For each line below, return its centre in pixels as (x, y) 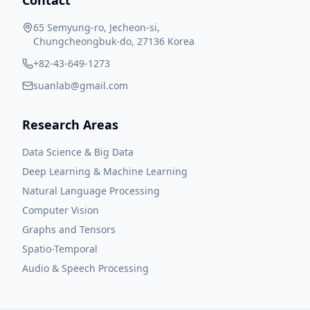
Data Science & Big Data (78, 152)
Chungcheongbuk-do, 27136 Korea (114, 41)
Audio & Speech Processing (85, 268)
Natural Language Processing (91, 191)
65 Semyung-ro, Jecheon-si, (97, 27)
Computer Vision (61, 210)
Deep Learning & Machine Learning (105, 171)
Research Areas (70, 125)
